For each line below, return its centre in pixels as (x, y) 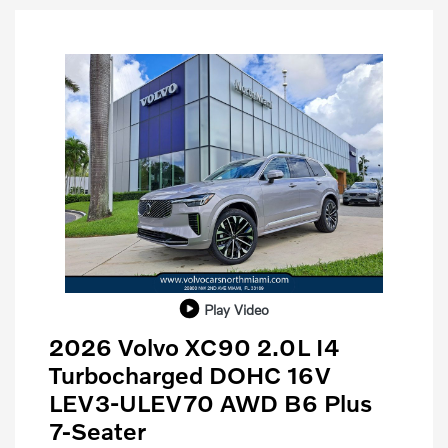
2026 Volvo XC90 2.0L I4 (194, 346)
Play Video (236, 309)
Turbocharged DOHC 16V (190, 374)
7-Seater (97, 430)
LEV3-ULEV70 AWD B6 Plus (210, 402)
